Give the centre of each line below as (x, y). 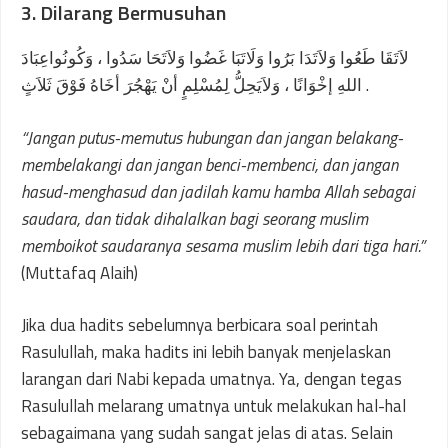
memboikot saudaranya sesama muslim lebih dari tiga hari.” (223, 245)
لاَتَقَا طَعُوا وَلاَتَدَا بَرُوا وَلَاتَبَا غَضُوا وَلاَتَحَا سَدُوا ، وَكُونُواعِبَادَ (215, 58)
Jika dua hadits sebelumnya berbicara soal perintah (199, 325)
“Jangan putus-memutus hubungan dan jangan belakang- (212, 137)
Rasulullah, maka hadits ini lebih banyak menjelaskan (206, 352)
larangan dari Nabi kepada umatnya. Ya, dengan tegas (211, 379)
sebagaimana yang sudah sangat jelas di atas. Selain (207, 433)
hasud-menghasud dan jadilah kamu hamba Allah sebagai (218, 191)
